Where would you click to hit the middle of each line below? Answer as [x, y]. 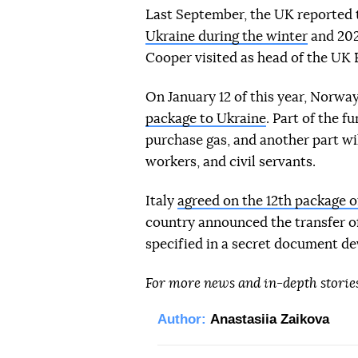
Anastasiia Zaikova [270, 319]
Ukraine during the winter [227, 36]
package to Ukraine [206, 119]
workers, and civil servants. [231, 162]
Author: [182, 319]
